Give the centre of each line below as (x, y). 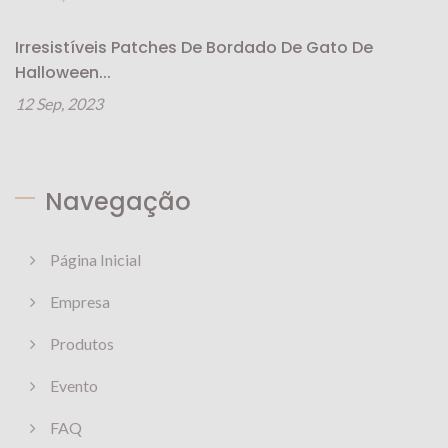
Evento (74, 385)
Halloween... (63, 72)
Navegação (118, 201)
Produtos (82, 343)
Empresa (80, 301)
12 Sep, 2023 (59, 103)
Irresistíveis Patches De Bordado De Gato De (194, 47)
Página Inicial (95, 259)
